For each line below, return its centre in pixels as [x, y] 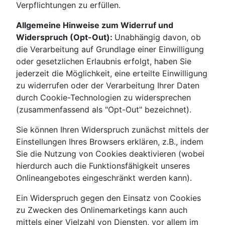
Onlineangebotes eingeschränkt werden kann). [104, 178]
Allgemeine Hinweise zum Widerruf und [95, 25]
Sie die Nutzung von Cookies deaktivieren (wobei [110, 154]
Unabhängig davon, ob [158, 37]
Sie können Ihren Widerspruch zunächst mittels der [113, 130]
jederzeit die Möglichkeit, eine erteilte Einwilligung [112, 74]
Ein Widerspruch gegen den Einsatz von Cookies [108, 198]
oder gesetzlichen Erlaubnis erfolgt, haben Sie [104, 62]
